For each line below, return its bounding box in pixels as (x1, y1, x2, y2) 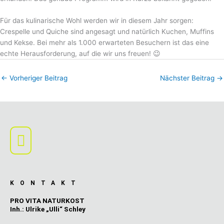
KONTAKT (10, 179, 81, 187)
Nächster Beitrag (160, 73, 216, 82)
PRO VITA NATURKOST (10, 196, 84, 205)
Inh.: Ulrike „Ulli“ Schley (10, 205, 85, 213)
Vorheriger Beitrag (7, 73, 67, 82)
